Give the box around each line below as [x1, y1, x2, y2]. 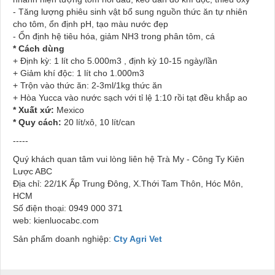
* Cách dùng [13, 44, 64, 54]
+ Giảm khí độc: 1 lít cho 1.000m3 [13, 68, 144, 79]
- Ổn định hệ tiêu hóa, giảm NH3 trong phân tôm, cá [13, 31, 215, 42]
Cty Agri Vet [114, 234, 162, 244]
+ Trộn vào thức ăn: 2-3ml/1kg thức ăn [13, 80, 162, 91]
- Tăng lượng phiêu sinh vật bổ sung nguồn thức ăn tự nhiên [13, 7, 247, 17]
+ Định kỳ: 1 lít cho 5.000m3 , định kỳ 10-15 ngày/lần [13, 56, 217, 66]
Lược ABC [13, 166, 52, 177]
